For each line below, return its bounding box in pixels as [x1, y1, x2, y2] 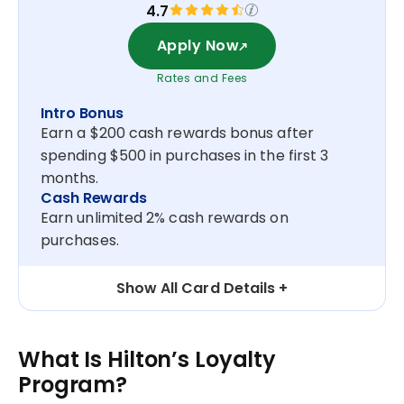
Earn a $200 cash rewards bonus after [41, 122, 314, 143]
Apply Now [156, 35, 240, 57]
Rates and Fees [156, 69, 248, 86]
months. [41, 167, 99, 188]
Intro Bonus [41, 102, 124, 124]
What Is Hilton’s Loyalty [18, 344, 277, 374]
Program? [18, 369, 133, 399]
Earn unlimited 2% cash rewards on [41, 207, 289, 228]
